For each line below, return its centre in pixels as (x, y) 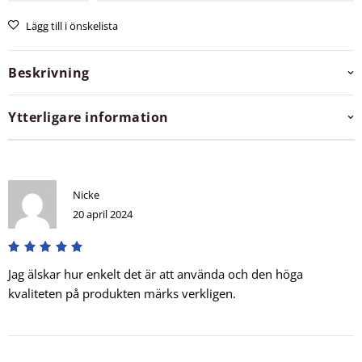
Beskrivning (49, 73)
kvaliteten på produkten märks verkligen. (122, 294)
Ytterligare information (88, 118)
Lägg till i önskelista (72, 26)
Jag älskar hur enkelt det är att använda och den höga (156, 274)
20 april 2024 (103, 215)
